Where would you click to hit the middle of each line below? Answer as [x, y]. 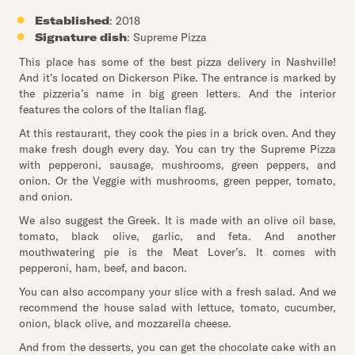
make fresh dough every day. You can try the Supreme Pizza [177, 149]
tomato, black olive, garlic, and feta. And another [177, 236]
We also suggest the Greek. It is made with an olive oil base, [177, 220]
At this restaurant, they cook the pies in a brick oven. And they [177, 133]
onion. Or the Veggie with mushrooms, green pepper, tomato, [177, 181]
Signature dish [81, 37]
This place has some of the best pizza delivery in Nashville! [177, 62]
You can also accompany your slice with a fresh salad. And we [177, 292]
